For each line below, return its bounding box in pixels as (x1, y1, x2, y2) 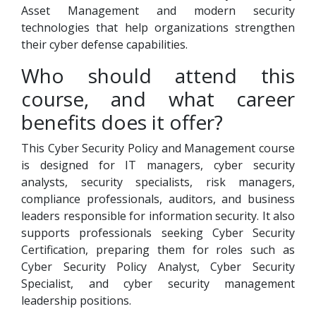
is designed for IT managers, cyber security (21, 157, 295, 173)
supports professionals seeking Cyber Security (21, 225, 295, 241)
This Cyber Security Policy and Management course (21, 140, 295, 156)
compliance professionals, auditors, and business (21, 191, 295, 207)
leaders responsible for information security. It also (21, 208, 295, 224)
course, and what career (21, 85, 295, 112)
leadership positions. (21, 293, 131, 308)
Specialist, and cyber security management (21, 276, 295, 291)
